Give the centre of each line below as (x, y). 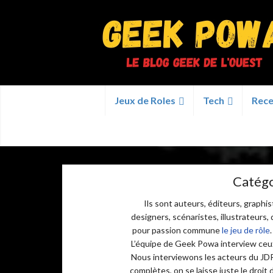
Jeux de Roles (145, 100)
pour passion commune (177, 230)
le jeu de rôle (246, 230)
